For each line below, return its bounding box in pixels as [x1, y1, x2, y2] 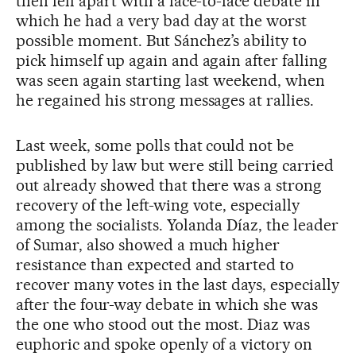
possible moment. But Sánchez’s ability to [16, 30, 308, 50]
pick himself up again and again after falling [16, 50, 328, 70]
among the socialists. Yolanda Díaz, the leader [16, 215, 339, 234]
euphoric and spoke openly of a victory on [16, 334, 313, 354]
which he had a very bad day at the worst [16, 10, 308, 30]
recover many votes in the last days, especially [16, 274, 340, 294]
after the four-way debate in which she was [16, 294, 319, 314]
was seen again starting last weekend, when [16, 70, 326, 90]
